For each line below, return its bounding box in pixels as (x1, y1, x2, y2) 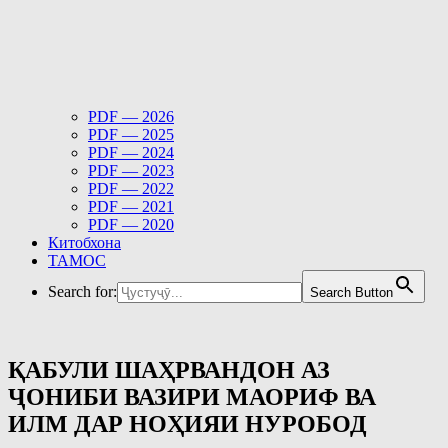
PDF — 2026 (88, 108, 174, 125)
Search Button (310, 285, 393, 300)
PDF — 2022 (88, 180, 174, 197)
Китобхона (48, 234, 121, 251)
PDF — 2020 (88, 216, 174, 233)
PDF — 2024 (88, 144, 174, 161)
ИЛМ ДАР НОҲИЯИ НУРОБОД (8, 410, 367, 437)
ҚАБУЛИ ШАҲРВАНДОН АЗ (8, 356, 330, 383)
